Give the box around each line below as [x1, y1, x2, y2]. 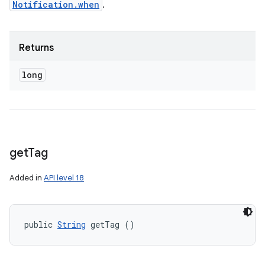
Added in [9, 173, 44, 183]
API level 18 [44, 173, 84, 183]
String [57, 219, 86, 230]
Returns [19, 42, 54, 54]
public [24, 219, 57, 230]
